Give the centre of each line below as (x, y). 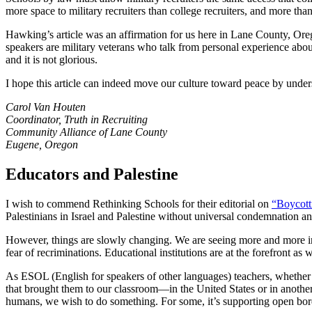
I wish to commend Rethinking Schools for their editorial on (139, 203)
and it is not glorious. (52, 59)
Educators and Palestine (92, 174)
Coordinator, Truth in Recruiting (77, 119)
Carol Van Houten (46, 107)
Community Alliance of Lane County (86, 132)
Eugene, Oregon (42, 144)
